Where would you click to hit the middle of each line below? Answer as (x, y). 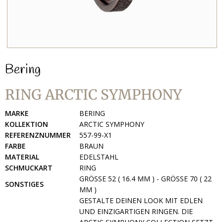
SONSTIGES (24, 184)
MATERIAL (22, 157)
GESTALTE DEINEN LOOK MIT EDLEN (141, 200)
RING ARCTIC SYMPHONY (93, 95)
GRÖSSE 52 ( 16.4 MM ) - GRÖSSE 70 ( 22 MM (145, 179)
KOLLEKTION (27, 124)
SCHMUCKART (29, 168)
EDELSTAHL (99, 157)
